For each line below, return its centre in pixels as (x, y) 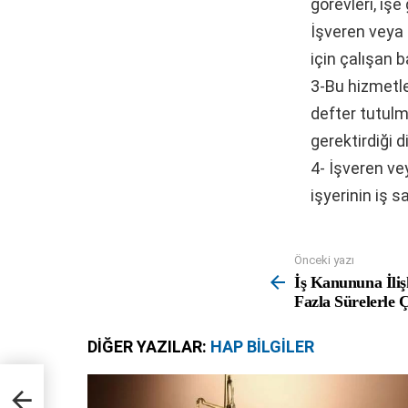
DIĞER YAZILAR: (149, 347)
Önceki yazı (324, 260)
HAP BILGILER (262, 347)
